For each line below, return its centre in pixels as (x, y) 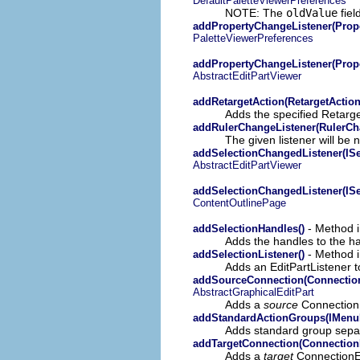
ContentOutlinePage (239, 202)
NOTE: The (256, 12)
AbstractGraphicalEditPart (254, 292)
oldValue (312, 12)
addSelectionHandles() (249, 228)
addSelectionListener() (249, 254)
